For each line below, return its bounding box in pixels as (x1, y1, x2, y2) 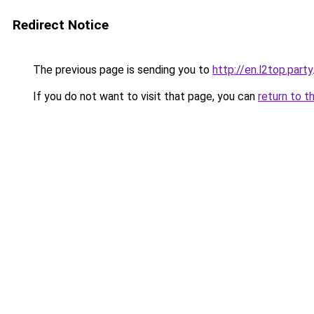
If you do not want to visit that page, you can (30, 90, 258, 103)
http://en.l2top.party (212, 63, 313, 76)
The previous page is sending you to (30, 63, 212, 76)
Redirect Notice (13, 17, 109, 33)
